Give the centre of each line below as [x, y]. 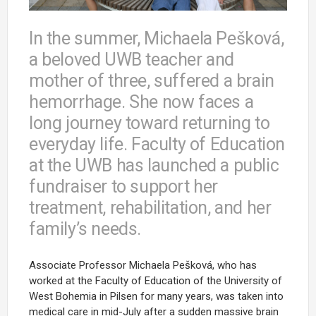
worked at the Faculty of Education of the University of [156, 280]
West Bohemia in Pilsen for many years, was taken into [156, 296]
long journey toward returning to [150, 123]
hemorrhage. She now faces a [141, 102]
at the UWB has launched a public [154, 165]
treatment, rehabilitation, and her [150, 207]
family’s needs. [85, 229]
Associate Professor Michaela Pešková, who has [143, 265]
